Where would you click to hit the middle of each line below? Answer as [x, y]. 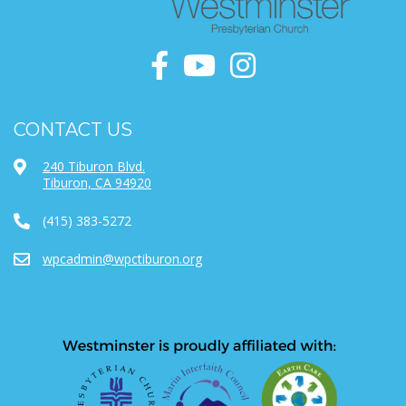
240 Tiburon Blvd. [94, 166]
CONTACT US [73, 129]
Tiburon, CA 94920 [97, 182]
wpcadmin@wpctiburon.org [122, 258]
